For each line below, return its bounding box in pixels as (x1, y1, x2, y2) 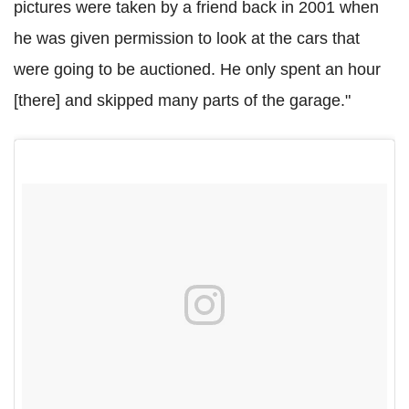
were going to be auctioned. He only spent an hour (14, 59, 381, 79)
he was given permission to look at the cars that (14, 28, 360, 47)
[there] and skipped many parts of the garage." (14, 90, 351, 110)
